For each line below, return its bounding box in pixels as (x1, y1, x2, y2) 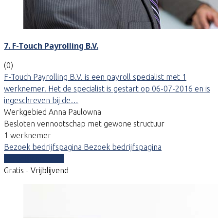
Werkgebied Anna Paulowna (4, 107, 101, 116)
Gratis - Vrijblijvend (4, 165, 69, 175)
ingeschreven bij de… (4, 95, 78, 105)
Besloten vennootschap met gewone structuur (4, 119, 164, 128)
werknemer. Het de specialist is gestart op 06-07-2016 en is (4, 84, 210, 93)
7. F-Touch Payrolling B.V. (4, 40, 98, 51)
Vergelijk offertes (4, 154, 64, 163)
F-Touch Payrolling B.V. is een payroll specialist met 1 (4, 72, 186, 81)
